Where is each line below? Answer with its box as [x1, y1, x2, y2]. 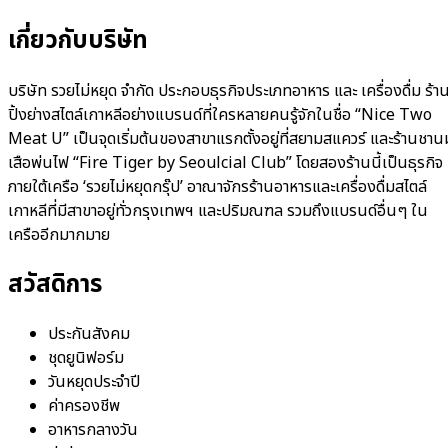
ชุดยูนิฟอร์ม [48, 346, 124, 371]
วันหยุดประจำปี [48, 370, 140, 395]
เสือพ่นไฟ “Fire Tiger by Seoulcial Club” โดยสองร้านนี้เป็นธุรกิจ [8, 150, 443, 175]
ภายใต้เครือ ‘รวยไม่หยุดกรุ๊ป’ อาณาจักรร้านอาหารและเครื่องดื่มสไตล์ [8, 174, 427, 199]
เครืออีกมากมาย [8, 222, 110, 247]
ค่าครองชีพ [48, 394, 120, 419]
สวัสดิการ [8, 266, 102, 303]
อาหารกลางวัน [48, 418, 138, 443]
